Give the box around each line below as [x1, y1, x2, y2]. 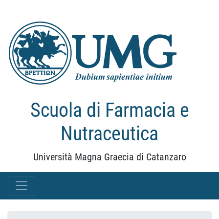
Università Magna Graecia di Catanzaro [33, 151, 186, 163]
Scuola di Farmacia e [30, 99, 189, 122]
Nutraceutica [61, 122, 158, 145]
